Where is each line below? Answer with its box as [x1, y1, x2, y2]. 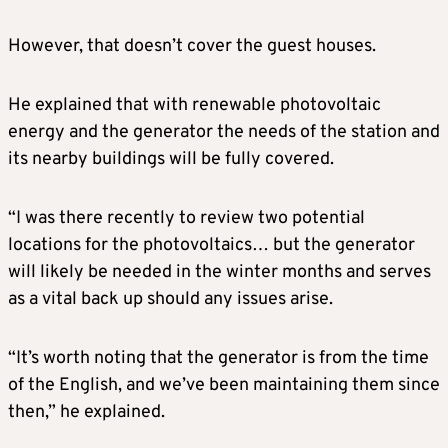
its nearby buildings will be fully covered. [8, 148, 334, 171]
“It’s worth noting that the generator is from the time [8, 347, 429, 370]
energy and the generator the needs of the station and [8, 121, 440, 144]
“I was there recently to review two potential [8, 207, 365, 230]
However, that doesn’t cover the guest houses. [8, 35, 376, 58]
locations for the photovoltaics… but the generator [8, 234, 415, 257]
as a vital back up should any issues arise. [8, 288, 333, 311]
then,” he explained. [8, 401, 165, 424]
